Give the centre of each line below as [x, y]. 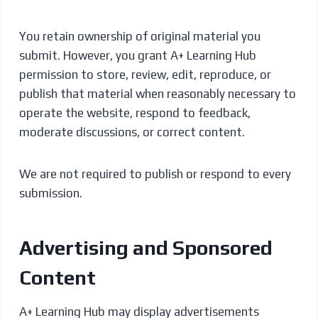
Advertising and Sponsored [146, 247]
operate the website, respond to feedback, [135, 113]
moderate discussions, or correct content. [132, 132]
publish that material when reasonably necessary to [157, 93]
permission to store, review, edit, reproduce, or [145, 74]
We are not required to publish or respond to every [155, 174]
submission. [50, 193]
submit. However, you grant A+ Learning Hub [137, 55]
